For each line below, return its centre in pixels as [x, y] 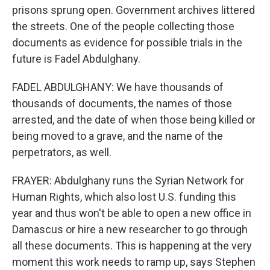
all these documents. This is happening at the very [132, 246]
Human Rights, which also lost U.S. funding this [124, 197]
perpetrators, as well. [62, 152]
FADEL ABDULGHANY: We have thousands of [118, 87]
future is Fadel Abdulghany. [76, 59]
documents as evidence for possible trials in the [127, 42]
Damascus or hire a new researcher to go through [130, 229]
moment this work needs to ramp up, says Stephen [134, 262]
